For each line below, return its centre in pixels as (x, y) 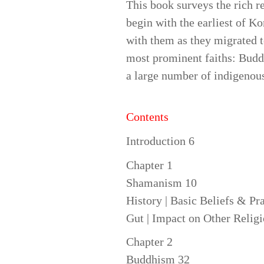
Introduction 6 (160, 141)
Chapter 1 (149, 165)
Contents (147, 117)
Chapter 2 (149, 242)
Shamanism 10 (161, 182)
